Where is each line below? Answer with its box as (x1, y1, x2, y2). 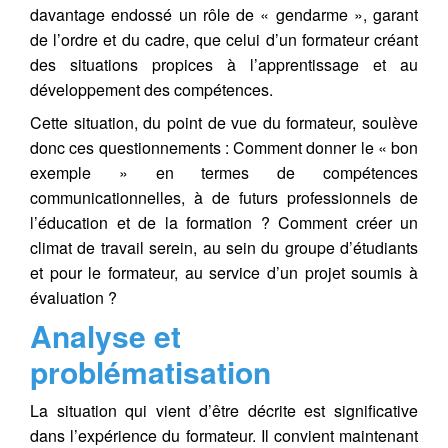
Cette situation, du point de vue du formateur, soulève (30, 111, 418, 134)
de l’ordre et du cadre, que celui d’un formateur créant (30, 28, 418, 51)
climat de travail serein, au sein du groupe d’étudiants (30, 236, 418, 259)
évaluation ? (30, 286, 117, 309)
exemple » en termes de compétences (30, 161, 418, 184)
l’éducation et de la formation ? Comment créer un (30, 211, 418, 234)
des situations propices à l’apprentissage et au (30, 53, 418, 76)
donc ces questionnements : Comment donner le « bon (30, 136, 418, 159)
